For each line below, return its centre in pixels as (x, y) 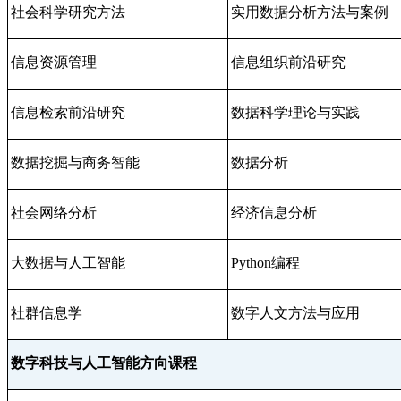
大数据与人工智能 (68, 262)
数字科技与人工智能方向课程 (103, 363)
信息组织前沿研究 (288, 62)
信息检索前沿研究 (68, 112)
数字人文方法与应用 (295, 312)
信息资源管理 (53, 62)
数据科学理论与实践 (295, 112)
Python (251, 262)
